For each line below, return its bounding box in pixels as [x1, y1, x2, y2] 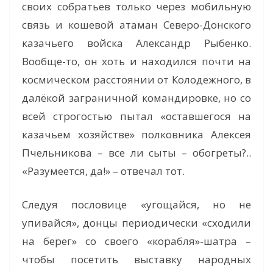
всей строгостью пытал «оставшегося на [22, 108, 251, 123]
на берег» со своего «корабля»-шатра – [22, 234, 251, 249]
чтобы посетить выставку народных [22, 252, 251, 267]
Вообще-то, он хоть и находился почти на [22, 54, 251, 68]
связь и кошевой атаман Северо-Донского [22, 17, 251, 32]
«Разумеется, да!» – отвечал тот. [22, 163, 185, 178]
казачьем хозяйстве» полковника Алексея [22, 127, 251, 141]
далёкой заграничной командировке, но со [22, 90, 251, 105]
